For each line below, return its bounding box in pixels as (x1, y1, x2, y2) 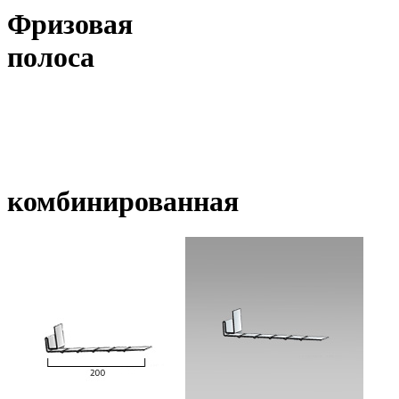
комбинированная (7, 185, 239, 217)
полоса (7, 41, 94, 74)
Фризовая (7, 8, 133, 41)
